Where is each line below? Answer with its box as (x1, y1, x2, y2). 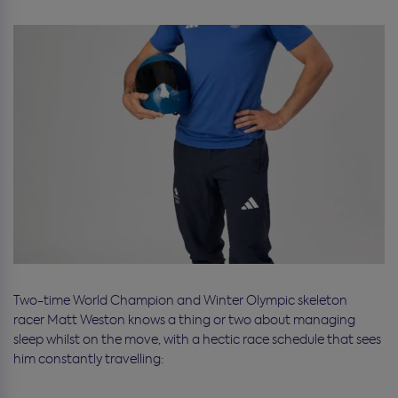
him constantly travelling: (13, 350, 163, 367)
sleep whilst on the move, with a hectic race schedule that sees (13, 330, 381, 347)
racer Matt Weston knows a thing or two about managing (13, 311, 355, 328)
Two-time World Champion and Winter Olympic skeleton (13, 291, 347, 308)
